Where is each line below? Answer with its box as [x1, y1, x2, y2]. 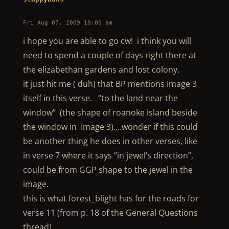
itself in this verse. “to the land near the [22, 93, 178, 104]
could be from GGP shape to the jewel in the [22, 164, 193, 175]
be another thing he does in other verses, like [22, 135, 197, 147]
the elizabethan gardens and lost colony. [22, 64, 179, 75]
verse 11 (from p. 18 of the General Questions [22, 207, 198, 218]
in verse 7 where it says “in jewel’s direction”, [22, 150, 193, 161]
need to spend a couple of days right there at [22, 50, 196, 61]
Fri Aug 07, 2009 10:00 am [22, 19, 112, 26]
